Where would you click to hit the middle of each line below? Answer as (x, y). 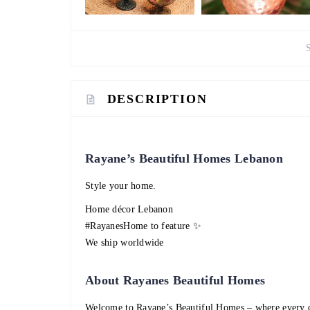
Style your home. (121, 186)
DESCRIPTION (157, 99)
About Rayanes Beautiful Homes (175, 281)
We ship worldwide (125, 243)
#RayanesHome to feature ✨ (143, 226)
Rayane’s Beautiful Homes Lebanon (184, 159)
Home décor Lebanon (129, 210)
